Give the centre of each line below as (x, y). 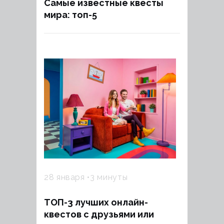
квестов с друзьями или (99, 214)
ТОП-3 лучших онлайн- (96, 202)
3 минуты (109, 177)
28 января (66, 177)
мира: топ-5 (70, 14)
